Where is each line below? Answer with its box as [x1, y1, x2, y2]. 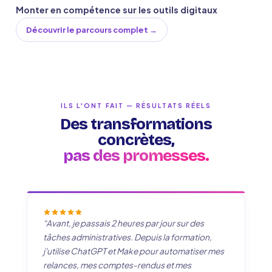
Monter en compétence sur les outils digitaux [16, 4, 217, 15]
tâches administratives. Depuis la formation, [43, 232, 212, 242]
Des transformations [59, 115, 212, 134]
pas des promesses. [63, 146, 209, 165]
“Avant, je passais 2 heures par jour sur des [43, 218, 204, 228]
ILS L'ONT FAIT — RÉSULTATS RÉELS [60, 101, 212, 109]
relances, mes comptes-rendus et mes [43, 260, 191, 270]
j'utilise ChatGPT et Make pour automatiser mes [43, 246, 224, 256]
